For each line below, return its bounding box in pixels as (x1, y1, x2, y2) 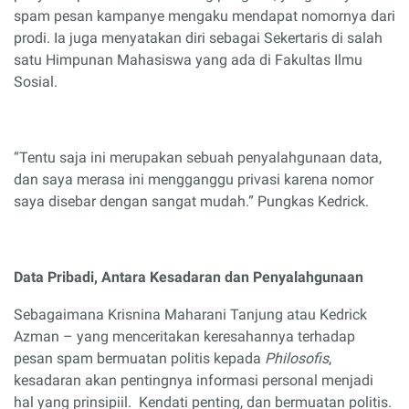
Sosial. (14, 72, 58, 90)
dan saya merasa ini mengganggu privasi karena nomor (14, 170, 373, 188)
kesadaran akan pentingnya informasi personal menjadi (14, 372, 373, 389)
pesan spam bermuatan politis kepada (14, 350, 265, 367)
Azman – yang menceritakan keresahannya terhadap (14, 328, 355, 345)
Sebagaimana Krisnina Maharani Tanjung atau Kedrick (14, 306, 367, 323)
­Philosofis (265, 350, 329, 367)
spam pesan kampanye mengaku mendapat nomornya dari (14, 6, 395, 25)
